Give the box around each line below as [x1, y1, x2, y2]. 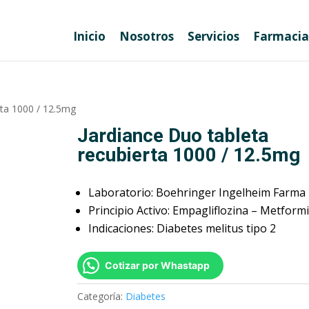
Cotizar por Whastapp [104, 259, 210, 272]
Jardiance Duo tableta [77, 123, 268, 147]
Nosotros [119, 28, 174, 44]
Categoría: [77, 290, 126, 303]
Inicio [72, 28, 106, 44]
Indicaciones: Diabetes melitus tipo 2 [88, 221, 276, 237]
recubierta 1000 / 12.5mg [77, 143, 300, 166]
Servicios [187, 28, 239, 44]
